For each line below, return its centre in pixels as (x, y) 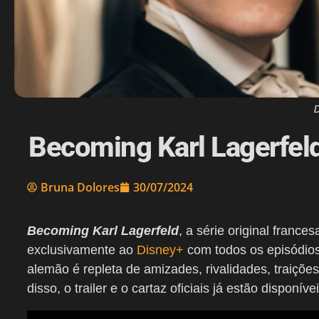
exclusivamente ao (82, 250)
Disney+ (160, 250)
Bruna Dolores (80, 188)
